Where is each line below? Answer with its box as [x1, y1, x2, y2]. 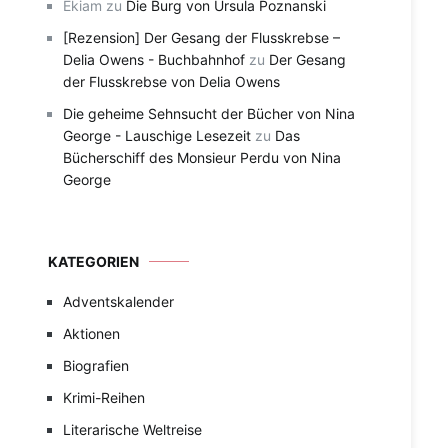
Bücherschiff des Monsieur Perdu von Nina [63, 149, 341, 166]
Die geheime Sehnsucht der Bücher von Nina [63, 105, 355, 122]
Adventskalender [63, 293, 174, 310]
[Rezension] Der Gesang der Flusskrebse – [63, 29, 340, 46]
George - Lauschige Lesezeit [63, 127, 251, 144]
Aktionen [63, 325, 120, 342]
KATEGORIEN [48, 253, 139, 270]
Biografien [63, 357, 129, 374]
